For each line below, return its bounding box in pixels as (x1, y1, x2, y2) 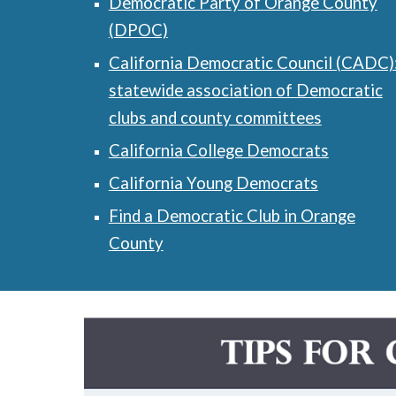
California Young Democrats (108, 173, 318, 193)
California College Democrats (108, 141, 329, 160)
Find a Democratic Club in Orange (108, 206, 355, 225)
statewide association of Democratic (108, 80, 383, 100)
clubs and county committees (108, 108, 322, 127)
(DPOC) (108, 20, 168, 40)
